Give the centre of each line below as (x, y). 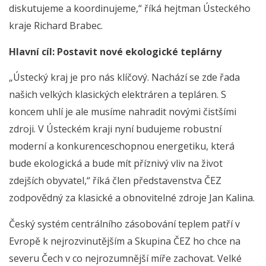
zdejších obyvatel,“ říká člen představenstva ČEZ (115, 181)
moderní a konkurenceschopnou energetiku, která (122, 146)
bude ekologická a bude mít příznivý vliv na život (116, 164)
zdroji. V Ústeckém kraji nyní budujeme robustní (115, 129)
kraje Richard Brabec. (56, 26)
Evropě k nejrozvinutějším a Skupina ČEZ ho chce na (125, 241)
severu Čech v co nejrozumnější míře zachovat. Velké (125, 258)
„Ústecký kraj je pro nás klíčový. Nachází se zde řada (124, 77)
